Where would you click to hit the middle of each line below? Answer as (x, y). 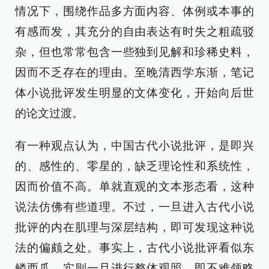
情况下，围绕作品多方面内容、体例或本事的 (134, 11)
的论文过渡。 (49, 113)
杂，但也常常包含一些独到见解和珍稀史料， (134, 52)
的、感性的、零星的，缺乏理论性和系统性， (134, 166)
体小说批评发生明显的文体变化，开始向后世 (134, 93)
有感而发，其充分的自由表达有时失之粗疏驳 (134, 32)
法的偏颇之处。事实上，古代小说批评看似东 (134, 248)
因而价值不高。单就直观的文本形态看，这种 (134, 187)
